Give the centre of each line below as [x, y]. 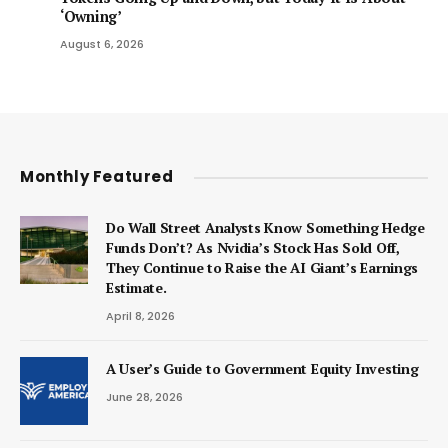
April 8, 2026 [140, 316]
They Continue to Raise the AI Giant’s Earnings [262, 268]
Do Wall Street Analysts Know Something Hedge [265, 228]
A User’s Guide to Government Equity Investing [262, 369]
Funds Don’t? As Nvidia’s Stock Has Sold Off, [253, 248]
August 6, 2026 [102, 44]
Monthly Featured [97, 177]
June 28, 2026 [144, 397]
